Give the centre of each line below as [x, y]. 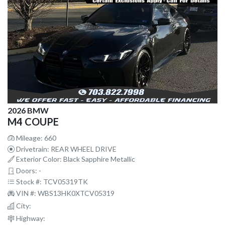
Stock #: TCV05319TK [51, 181]
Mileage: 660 [35, 138]
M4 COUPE [33, 121]
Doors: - [28, 170]
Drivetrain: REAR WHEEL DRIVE [66, 149]
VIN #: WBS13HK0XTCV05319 [65, 193]
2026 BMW [28, 110]
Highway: [30, 218]
